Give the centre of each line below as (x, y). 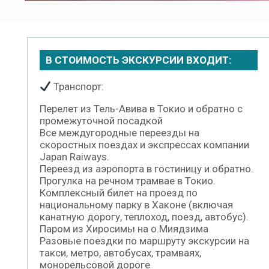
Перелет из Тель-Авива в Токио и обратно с (141, 109)
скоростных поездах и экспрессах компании (144, 145)
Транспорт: (78, 87)
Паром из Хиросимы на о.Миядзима (124, 229)
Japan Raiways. (74, 157)
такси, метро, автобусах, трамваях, (120, 253)
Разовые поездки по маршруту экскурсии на (144, 241)
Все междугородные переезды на (119, 133)
